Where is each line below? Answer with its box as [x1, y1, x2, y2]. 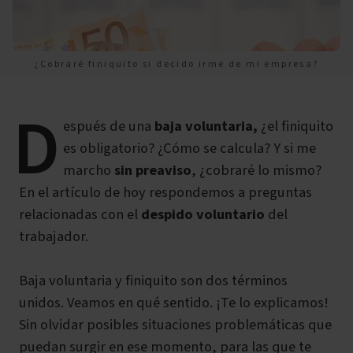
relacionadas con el [19, 204, 141, 225]
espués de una [63, 116, 154, 136]
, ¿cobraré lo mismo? [191, 160, 321, 180]
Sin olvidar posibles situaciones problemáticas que [19, 314, 332, 335]
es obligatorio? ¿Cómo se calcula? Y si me [63, 138, 316, 158]
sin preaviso [114, 160, 191, 180]
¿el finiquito [258, 116, 333, 136]
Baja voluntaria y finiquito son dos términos [19, 270, 288, 291]
